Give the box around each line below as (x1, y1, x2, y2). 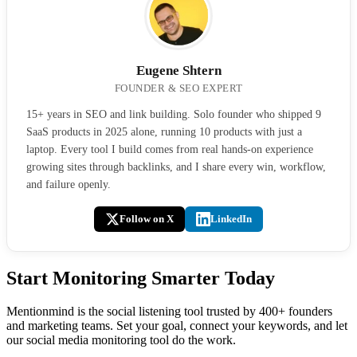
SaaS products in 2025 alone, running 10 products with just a (26, 125, 302, 138)
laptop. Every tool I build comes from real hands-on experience (26, 143, 313, 155)
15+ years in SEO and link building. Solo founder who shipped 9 (26, 108, 321, 120)
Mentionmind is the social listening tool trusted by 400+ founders (6, 304, 332, 319)
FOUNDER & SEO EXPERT (114, 81, 243, 94)
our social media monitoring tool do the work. (6, 333, 236, 347)
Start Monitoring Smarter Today (6, 267, 275, 288)
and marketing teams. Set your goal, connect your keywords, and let (6, 319, 347, 333)
